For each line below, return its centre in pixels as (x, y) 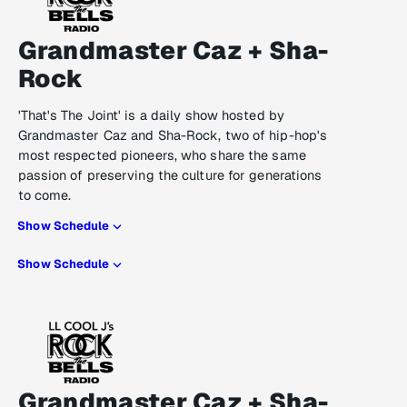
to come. (45, 195)
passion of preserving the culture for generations (170, 175)
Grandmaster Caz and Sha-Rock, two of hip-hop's (173, 135)
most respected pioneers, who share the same (162, 155)
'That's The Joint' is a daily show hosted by (151, 115)
